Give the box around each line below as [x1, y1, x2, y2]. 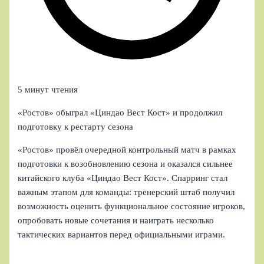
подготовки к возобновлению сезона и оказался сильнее [18, 159, 233, 169]
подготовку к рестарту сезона [18, 121, 134, 131]
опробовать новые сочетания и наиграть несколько [18, 215, 214, 225]
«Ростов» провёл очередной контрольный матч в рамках [18, 144, 237, 154]
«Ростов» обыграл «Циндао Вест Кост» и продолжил [18, 107, 223, 117]
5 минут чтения [18, 85, 78, 95]
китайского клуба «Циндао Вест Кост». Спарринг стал [18, 173, 228, 183]
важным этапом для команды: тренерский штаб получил [18, 187, 235, 197]
